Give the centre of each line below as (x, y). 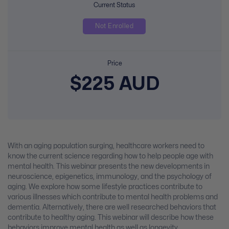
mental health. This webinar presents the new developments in (109, 167)
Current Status (114, 5)
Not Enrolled (114, 26)
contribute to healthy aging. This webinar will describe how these (111, 218)
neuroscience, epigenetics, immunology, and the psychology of (110, 177)
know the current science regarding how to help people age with (110, 156)
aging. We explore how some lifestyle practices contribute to (105, 187)
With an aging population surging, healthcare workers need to (106, 146)
